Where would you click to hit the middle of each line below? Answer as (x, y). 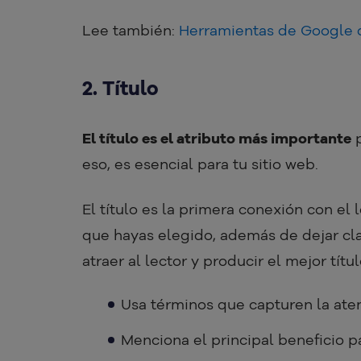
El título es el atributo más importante (217, 139)
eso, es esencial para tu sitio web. (200, 164)
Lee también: (131, 31)
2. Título (120, 88)
